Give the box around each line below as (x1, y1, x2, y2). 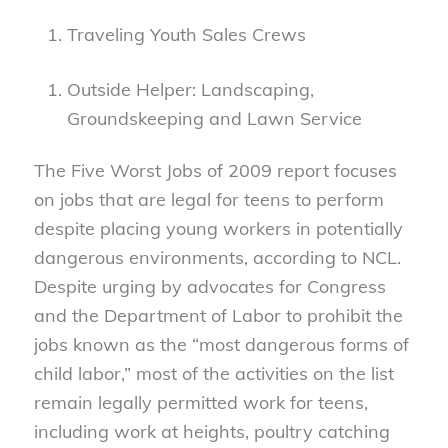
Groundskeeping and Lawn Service (66, 106, 362, 130)
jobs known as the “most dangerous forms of (33, 332, 409, 356)
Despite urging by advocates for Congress (33, 274, 386, 298)
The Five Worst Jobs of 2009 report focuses (33, 158, 397, 182)
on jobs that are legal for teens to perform (33, 187, 384, 211)
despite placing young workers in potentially (33, 216, 403, 240)
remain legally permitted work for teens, (33, 390, 368, 414)
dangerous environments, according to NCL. (33, 245, 401, 269)
